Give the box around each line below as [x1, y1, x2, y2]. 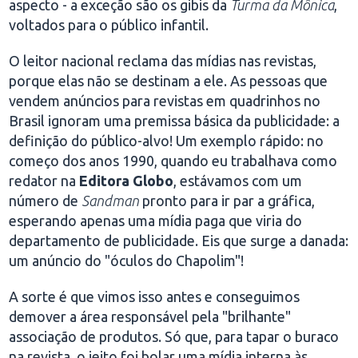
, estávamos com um [173, 173, 303, 189]
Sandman [82, 193, 140, 209]
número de [9, 193, 82, 209]
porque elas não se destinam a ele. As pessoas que [9, 73, 328, 89]
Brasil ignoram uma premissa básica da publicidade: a [9, 113, 340, 129]
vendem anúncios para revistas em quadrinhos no [9, 93, 321, 109]
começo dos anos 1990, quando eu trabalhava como [9, 153, 338, 169]
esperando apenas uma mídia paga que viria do [9, 213, 303, 229]
